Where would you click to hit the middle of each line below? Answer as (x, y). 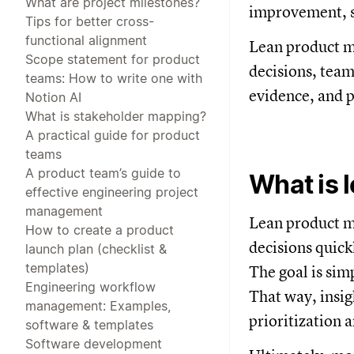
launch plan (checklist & (96, 249)
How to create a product (100, 230)
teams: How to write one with (114, 78)
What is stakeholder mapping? (116, 116)
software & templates (89, 324)
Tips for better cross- (90, 21)
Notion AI (53, 97)
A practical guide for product (113, 135)
